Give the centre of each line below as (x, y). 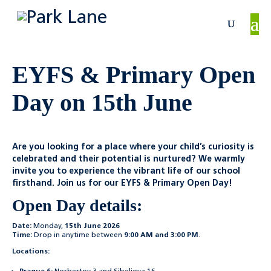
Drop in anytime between (78, 235)
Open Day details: (77, 205)
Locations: (31, 252)
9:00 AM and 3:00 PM (161, 235)
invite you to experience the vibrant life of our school (126, 171)
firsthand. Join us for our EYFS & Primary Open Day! (122, 183)
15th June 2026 (92, 226)
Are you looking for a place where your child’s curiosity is (133, 147)
